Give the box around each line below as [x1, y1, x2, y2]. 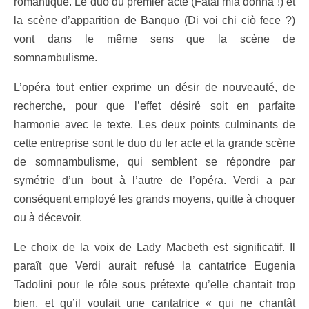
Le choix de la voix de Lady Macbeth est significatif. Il [14, 241, 295, 253]
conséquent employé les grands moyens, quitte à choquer [14, 192, 295, 205]
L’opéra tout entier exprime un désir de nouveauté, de [14, 81, 295, 93]
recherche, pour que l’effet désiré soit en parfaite [14, 99, 295, 112]
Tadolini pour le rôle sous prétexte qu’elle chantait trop [14, 278, 295, 290]
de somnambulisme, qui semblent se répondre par [14, 155, 295, 168]
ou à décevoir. [14, 211, 82, 223]
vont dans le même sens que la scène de [14, 32, 295, 45]
